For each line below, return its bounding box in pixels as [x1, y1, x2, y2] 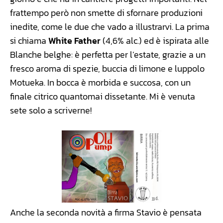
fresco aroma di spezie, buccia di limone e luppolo [10, 61, 205, 75]
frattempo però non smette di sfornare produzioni [10, 5, 203, 19]
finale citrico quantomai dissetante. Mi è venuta [10, 89, 195, 103]
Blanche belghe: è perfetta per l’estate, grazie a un [10, 47, 206, 61]
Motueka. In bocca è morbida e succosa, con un [10, 75, 191, 89]
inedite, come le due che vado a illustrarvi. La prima [10, 19, 210, 33]
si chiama [10, 33, 48, 47]
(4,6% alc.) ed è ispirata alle [101, 33, 209, 47]
